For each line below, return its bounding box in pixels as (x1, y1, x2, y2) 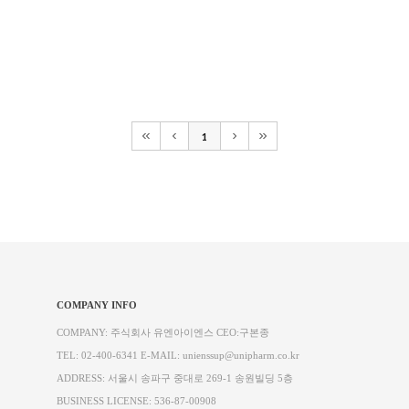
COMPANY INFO (57, 300, 137, 310)
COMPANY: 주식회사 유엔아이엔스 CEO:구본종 (57, 328, 269, 338)
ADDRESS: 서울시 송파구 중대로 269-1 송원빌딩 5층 (57, 373, 293, 383)
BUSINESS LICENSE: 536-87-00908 (57, 396, 216, 406)
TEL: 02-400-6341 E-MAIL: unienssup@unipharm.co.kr (57, 351, 299, 361)
